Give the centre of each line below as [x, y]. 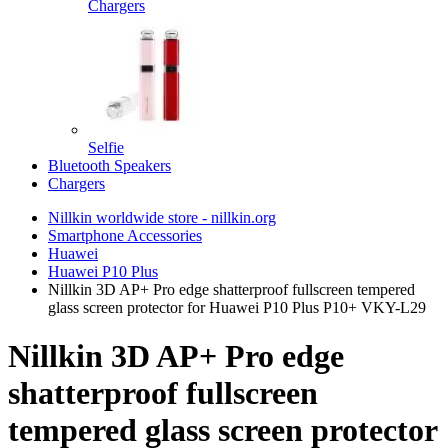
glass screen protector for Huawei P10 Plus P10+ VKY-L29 [237, 307]
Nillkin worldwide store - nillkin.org [162, 217]
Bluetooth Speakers [109, 165]
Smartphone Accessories [125, 235]
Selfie [106, 147]
